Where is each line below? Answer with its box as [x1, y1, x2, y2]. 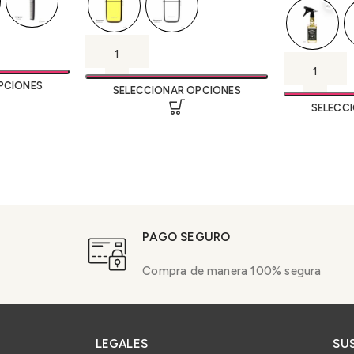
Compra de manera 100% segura [142, 263, 322, 278]
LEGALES [95, 336, 148, 351]
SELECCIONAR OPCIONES [112, 84, 241, 96]
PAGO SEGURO [142, 229, 231, 244]
